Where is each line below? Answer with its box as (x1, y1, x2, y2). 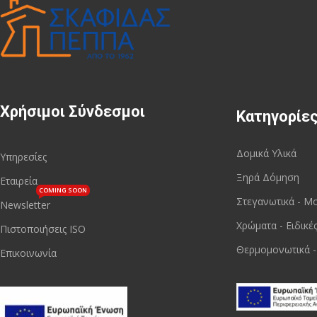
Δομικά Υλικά (236, 146, 296, 160)
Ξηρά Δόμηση (236, 170, 299, 184)
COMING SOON (39, 185, 87, 195)
